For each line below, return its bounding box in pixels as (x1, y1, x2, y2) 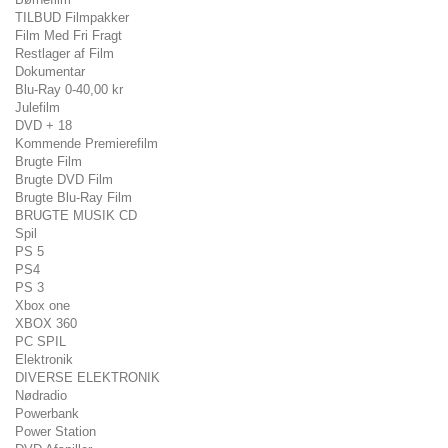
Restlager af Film (15, 46, 114, 61)
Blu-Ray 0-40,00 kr (15, 82, 123, 97)
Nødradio (15, 388, 67, 403)
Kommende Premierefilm (15, 136, 158, 151)
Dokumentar (15, 64, 85, 79)
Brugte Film (15, 154, 82, 169)
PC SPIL (15, 334, 66, 349)
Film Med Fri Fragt (15, 28, 122, 43)
